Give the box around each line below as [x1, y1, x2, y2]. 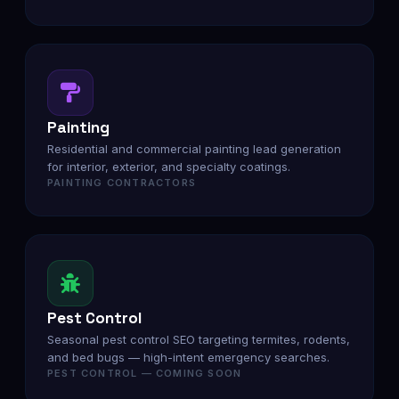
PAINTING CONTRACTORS [47, 176, 196, 189]
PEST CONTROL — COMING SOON [47, 367, 242, 379]
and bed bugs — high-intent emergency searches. [47, 350, 330, 364]
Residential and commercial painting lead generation [47, 142, 341, 156]
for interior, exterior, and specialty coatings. [47, 159, 290, 174]
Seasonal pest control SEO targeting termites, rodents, [47, 332, 350, 346]
